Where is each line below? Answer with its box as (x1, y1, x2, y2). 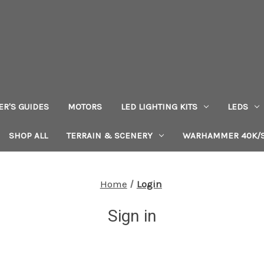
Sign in (107, 206, 157, 226)
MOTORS (67, 101, 102, 112)
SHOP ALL (8, 130, 48, 141)
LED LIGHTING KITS (120, 101, 197, 112)
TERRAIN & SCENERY (66, 130, 153, 141)
